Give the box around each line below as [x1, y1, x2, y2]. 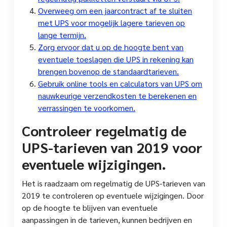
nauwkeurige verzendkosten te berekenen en [38, 90, 197, 101]
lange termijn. [38, 29, 86, 40]
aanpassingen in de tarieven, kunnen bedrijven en [22, 214, 192, 225]
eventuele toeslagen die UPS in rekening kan [38, 53, 194, 64]
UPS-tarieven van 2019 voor [22, 137, 202, 156]
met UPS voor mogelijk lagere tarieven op [38, 17, 185, 28]
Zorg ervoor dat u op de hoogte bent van [38, 41, 183, 52]
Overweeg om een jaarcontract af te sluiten [38, 5, 192, 16]
